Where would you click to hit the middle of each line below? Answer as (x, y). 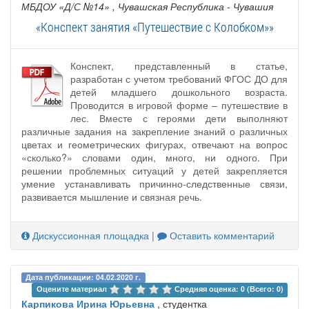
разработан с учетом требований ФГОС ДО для (179, 78)
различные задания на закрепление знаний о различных (154, 131)
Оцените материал (72, 288)
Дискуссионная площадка (89, 235)
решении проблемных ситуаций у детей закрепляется (154, 170)
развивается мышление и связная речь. (112, 196)
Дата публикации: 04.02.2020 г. (83, 277)
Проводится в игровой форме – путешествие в (179, 104)
